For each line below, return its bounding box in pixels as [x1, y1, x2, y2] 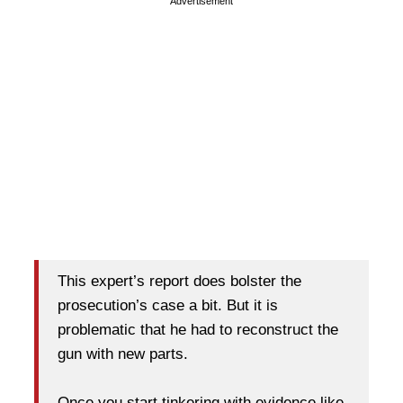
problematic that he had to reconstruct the [58, 321, 338, 339]
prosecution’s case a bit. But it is [58, 297, 278, 315]
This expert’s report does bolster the [58, 273, 301, 291]
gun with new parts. [58, 345, 188, 363]
